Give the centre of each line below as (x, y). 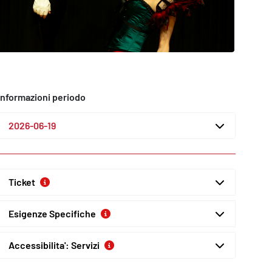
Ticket (22, 182)
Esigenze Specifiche (52, 213)
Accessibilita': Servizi (54, 245)
